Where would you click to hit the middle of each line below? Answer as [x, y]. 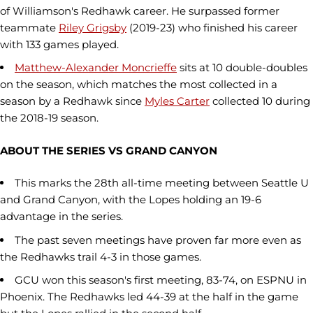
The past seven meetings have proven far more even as [158, 240]
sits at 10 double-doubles [242, 68]
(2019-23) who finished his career [212, 28]
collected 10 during [260, 101]
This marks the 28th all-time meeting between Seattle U [162, 183]
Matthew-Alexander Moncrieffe [96, 68]
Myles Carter [177, 101]
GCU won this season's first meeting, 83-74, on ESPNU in [161, 280]
